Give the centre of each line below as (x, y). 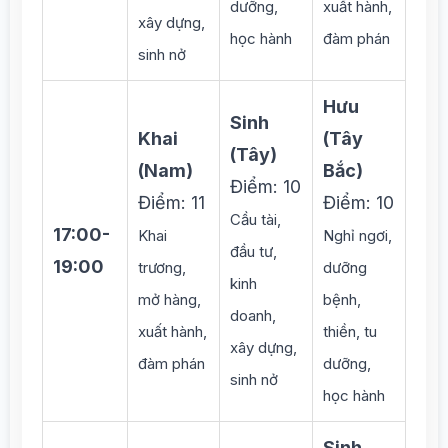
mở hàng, (169, 299)
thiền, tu (350, 331)
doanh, (253, 315)
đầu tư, (253, 251)
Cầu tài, (255, 219)
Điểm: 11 (171, 202)
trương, (162, 267)
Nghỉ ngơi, (357, 235)
